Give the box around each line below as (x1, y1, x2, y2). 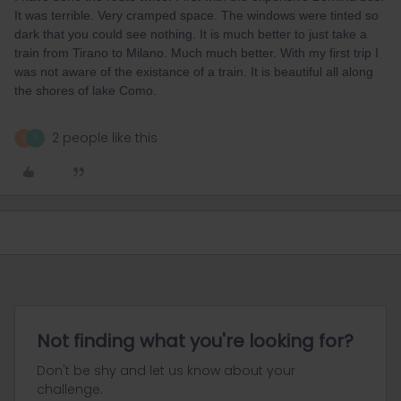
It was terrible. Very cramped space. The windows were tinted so (14, 8, 379, 22)
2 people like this (52, 129, 158, 147)
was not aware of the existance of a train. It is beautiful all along (14, 64, 373, 79)
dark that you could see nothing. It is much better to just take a (14, 27, 367, 41)
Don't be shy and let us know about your (37, 362, 295, 380)
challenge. (37, 380, 103, 398)
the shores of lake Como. (14, 83, 157, 98)
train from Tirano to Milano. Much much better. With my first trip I (14, 46, 379, 60)
